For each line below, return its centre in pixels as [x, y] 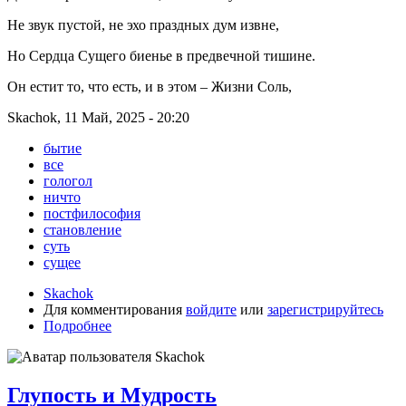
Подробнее [77, 326]
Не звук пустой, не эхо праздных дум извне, [143, 25]
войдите [211, 310]
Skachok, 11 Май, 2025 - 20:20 [98, 118]
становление [82, 230]
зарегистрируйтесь [325, 310]
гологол [68, 181]
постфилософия [92, 214]
